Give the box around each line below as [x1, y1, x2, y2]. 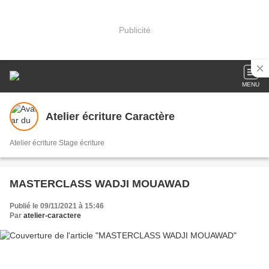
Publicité [118, 25, 151, 35]
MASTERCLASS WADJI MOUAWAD [10, 178, 190, 190]
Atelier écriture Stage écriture [59, 139, 104, 147]
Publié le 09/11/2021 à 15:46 [10, 202, 104, 210]
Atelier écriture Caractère [46, 110, 175, 122]
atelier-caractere [23, 211, 81, 220]
